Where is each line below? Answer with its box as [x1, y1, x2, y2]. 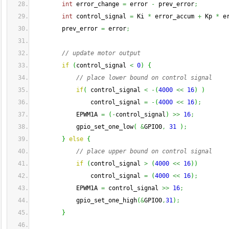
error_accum [151, 13, 198, 20]
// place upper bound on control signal [76, 148, 216, 155]
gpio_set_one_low [33, 123, 133, 130]
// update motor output [62, 50, 141, 57]
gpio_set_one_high [33, 197, 137, 204]
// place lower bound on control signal [76, 74, 212, 81]
